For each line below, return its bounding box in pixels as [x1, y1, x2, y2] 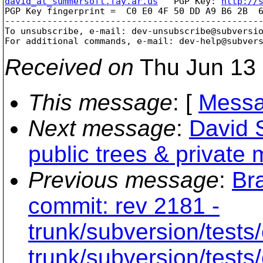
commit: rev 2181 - [28, 193, 220, 218]
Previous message [28, 167, 219, 193]
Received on [5, 54, 134, 80]
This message [28, 89, 173, 115]
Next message [28, 115, 176, 141]
